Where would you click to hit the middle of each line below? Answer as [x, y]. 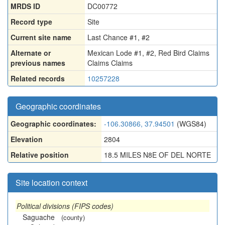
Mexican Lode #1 [115, 53]
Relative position [40, 155]
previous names [38, 63]
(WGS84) [191, 124]
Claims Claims [110, 63]
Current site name [41, 37]
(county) [73, 217]
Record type [31, 22]
